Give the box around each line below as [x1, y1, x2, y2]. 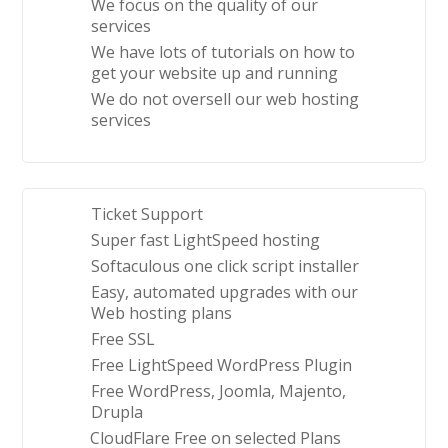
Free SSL [91, 328, 156, 351]
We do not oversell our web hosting [91, 88, 360, 111]
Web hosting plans [91, 302, 233, 325]
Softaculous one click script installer [91, 255, 360, 278]
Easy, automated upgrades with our [91, 281, 359, 304]
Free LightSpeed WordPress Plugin [91, 354, 353, 377]
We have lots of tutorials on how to [91, 41, 356, 64]
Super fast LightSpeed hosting [91, 229, 321, 252]
